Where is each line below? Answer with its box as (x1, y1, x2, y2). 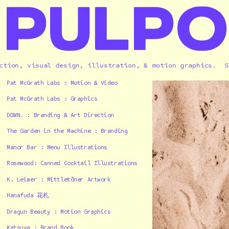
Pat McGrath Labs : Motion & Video (7, 79, 118, 86)
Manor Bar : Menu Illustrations (7, 143, 108, 150)
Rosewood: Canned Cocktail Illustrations (7, 159, 138, 167)
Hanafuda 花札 (7, 192, 49, 199)
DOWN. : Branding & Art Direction (7, 111, 114, 118)
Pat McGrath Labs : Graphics (7, 95, 98, 102)
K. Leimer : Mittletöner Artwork (7, 175, 111, 182)
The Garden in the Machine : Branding (7, 127, 128, 134)
